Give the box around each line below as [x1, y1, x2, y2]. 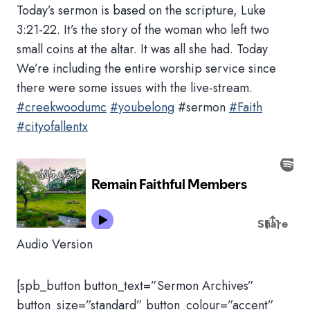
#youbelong [110, 98, 174, 116]
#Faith [229, 98, 262, 116]
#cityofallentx [17, 118, 88, 136]
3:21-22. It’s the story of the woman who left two [17, 21, 269, 39]
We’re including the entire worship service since [17, 60, 276, 77]
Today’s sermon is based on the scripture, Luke [17, 1, 266, 19]
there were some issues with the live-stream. [17, 79, 253, 97]
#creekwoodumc [17, 98, 107, 116]
